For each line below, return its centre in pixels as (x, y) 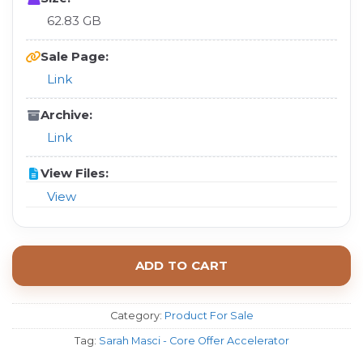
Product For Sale (209, 315)
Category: (137, 315)
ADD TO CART (181, 266)
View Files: (75, 173)
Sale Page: (75, 57)
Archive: (66, 115)
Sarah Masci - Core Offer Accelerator (194, 340)
